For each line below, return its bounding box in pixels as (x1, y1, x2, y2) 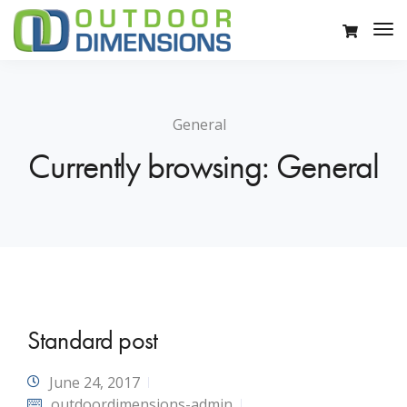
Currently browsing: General (28, 144, 379, 188)
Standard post (27, 324, 158, 356)
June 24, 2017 (49, 372, 140, 392)
